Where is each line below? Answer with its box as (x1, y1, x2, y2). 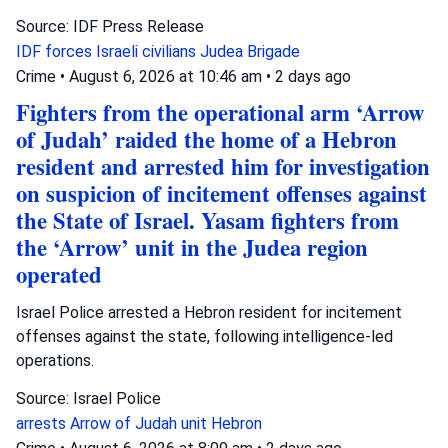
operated (16, 257, 102, 291)
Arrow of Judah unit (70, 413, 211, 433)
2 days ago (275, 66, 351, 86)
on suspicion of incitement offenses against (16, 176, 427, 210)
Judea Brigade (200, 41, 300, 61)
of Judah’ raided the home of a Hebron (16, 122, 397, 156)
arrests (16, 413, 70, 433)
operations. (16, 350, 94, 370)
